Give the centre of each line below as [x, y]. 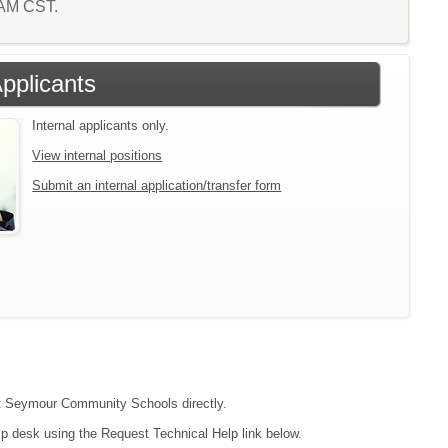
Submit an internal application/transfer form [157, 185]
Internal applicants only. [101, 125]
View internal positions [97, 155]
